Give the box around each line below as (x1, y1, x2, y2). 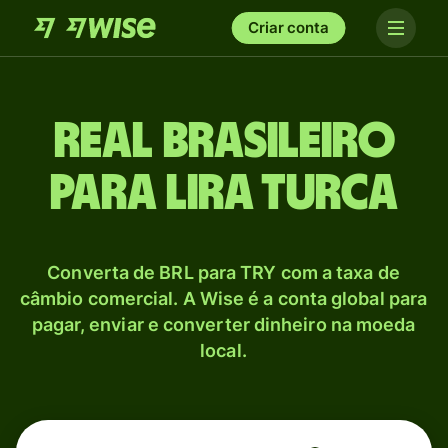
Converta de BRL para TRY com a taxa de (47, 262, 400, 283)
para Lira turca (50, 169, 398, 219)
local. (200, 340, 247, 361)
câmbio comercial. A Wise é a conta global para (19, 288, 428, 309)
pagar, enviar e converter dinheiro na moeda (31, 314, 416, 335)
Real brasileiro (53, 117, 395, 167)
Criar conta (248, 18, 329, 37)
